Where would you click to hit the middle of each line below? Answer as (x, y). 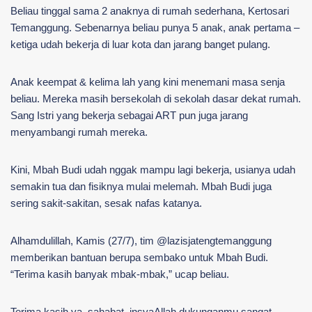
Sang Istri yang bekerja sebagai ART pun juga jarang (129, 115)
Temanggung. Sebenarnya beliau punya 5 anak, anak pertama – (155, 27)
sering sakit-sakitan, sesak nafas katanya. (106, 203)
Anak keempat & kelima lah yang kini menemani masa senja (148, 81)
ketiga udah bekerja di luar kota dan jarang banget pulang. (140, 44)
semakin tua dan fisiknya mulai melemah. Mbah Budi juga (141, 186)
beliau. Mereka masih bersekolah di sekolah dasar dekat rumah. (156, 98)
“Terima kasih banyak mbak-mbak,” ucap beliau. (120, 274)
